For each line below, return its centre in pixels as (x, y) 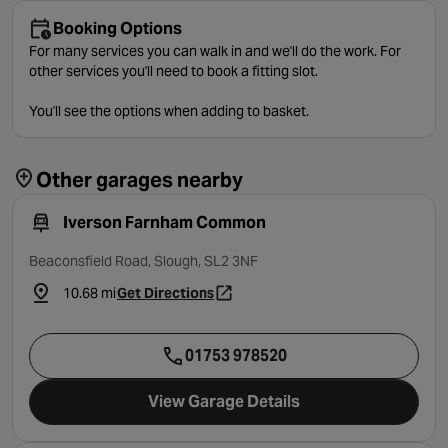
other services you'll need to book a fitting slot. (173, 71)
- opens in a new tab (240, 301)
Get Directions (165, 293)
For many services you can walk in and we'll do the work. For (215, 51)
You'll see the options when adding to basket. (169, 111)
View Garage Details (224, 401)
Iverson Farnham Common (164, 222)
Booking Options (117, 28)
